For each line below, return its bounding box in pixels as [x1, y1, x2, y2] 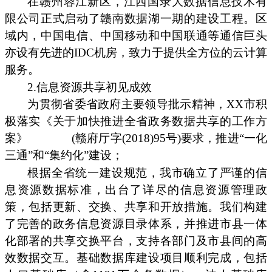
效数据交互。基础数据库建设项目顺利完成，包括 [5, 251, 267, 265]
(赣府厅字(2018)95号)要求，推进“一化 [72, 131, 268, 144]
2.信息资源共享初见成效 [27, 80, 152, 93]
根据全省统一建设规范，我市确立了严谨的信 [27, 166, 267, 180]
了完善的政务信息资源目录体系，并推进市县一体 [5, 217, 267, 231]
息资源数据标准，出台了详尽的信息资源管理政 [5, 183, 267, 197]
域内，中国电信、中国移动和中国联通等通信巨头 [5, 29, 267, 42]
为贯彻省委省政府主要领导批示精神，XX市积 [27, 97, 267, 110]
